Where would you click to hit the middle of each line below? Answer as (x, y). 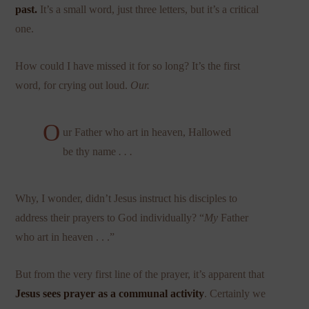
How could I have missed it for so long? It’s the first (128, 66)
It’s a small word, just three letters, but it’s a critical (148, 9)
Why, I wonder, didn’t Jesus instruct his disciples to (127, 198)
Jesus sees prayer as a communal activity (110, 293)
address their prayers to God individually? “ (110, 217)
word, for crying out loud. (73, 85)
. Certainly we (235, 293)
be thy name (89, 151)
